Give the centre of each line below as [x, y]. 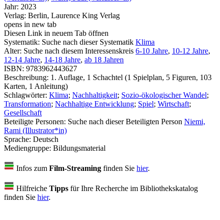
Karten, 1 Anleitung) [36, 86]
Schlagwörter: [27, 95]
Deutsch [46, 139]
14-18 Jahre [62, 59]
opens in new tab [30, 24]
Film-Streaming [75, 168]
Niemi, [195, 121]
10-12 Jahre [190, 51]
